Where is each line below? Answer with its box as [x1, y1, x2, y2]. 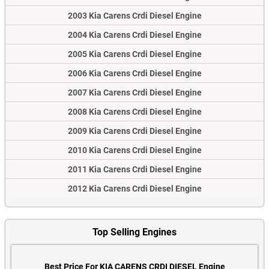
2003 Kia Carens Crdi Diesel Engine [67, 11, 202, 21]
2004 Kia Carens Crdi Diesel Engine [67, 30, 202, 40]
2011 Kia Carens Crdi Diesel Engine [67, 165, 202, 175]
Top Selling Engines [92, 226, 177, 238]
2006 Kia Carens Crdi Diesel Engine [67, 68, 202, 79]
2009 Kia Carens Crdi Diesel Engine [67, 126, 202, 136]
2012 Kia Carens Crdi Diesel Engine [67, 184, 202, 194]
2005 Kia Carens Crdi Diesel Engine [67, 49, 202, 59]
